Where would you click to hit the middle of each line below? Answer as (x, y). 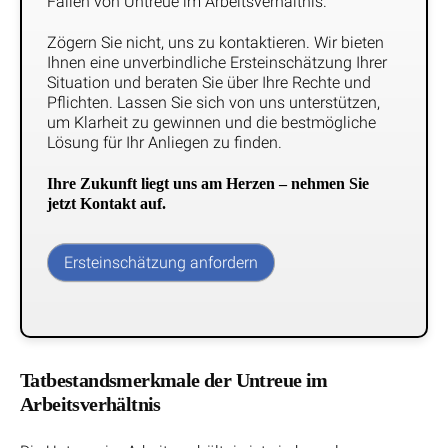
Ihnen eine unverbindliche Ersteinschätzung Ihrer (217, 63)
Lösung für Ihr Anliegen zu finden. (164, 143)
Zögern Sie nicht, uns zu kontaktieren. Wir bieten (215, 43)
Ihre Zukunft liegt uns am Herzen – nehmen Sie (208, 183)
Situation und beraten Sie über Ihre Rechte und (209, 83)
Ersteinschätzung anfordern (161, 263)
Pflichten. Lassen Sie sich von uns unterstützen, (213, 103)
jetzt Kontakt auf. (106, 203)
